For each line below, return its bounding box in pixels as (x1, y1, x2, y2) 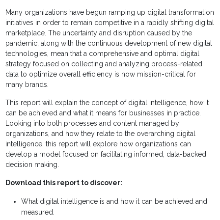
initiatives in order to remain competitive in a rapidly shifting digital (5, 19, 215, 27)
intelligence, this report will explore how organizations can (5, 140, 192, 148)
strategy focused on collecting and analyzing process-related (5, 60, 203, 68)
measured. (21, 208, 55, 217)
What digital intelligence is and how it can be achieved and (21, 197, 208, 206)
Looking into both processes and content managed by (5, 119, 180, 128)
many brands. (5, 81, 49, 89)
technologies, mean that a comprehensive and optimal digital (5, 50, 200, 58)
